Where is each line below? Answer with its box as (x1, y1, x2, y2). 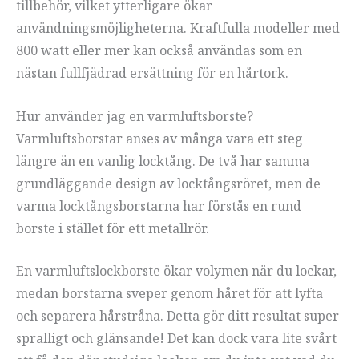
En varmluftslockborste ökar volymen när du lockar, (16, 262, 337, 280)
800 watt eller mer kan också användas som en (16, 42, 302, 60)
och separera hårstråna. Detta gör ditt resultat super (16, 307, 339, 325)
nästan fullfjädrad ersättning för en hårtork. (16, 64, 292, 83)
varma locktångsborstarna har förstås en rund (16, 196, 301, 215)
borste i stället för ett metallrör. (16, 219, 212, 237)
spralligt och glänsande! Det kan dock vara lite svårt (16, 329, 337, 348)
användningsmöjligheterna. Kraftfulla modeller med (16, 19, 340, 38)
